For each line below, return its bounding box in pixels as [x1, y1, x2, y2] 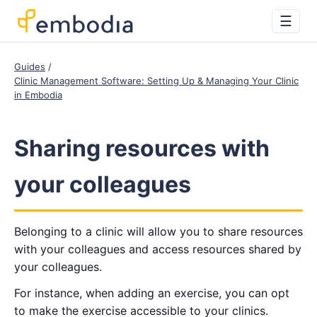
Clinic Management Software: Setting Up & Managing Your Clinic [14, 75, 299, 86]
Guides [14, 61, 45, 72]
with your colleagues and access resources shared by [14, 242, 301, 256]
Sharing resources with [14, 134, 270, 162]
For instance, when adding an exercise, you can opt [14, 286, 289, 300]
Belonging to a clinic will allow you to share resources [14, 224, 303, 238]
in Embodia [14, 89, 62, 100]
